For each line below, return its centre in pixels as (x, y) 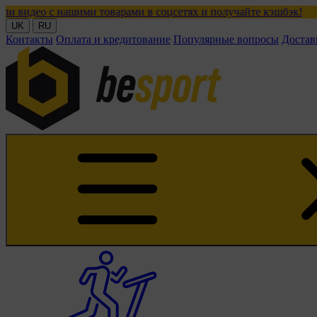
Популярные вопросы (226, 39)
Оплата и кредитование (113, 39)
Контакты (29, 39)
